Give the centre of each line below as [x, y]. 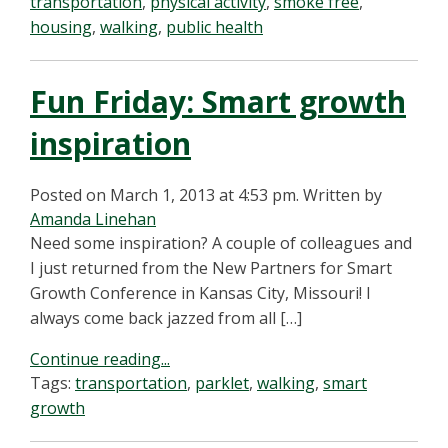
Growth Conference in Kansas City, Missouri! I [200, 293]
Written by [342, 195]
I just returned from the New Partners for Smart [211, 268]
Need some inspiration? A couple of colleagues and [221, 243]
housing [61, 27]
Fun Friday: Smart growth [218, 101]
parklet [222, 383]
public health [214, 27]
